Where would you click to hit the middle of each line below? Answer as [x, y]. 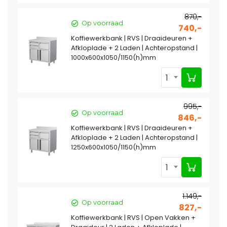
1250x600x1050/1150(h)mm [113, 147]
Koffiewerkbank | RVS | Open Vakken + [133, 218]
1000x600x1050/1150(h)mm [113, 58]
